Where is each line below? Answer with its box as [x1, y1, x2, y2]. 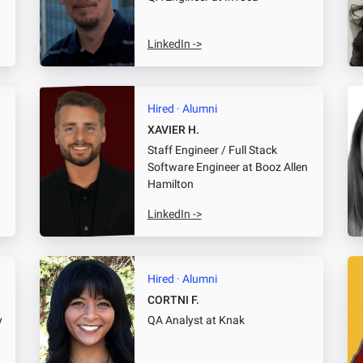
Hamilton [147, 177, 194, 191]
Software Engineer [147, 160, 240, 174]
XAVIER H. [147, 122, 199, 137]
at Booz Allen [239, 160, 308, 174]
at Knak [203, 314, 245, 328]
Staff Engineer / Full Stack [147, 143, 277, 157]
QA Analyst [147, 314, 203, 328]
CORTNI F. [147, 293, 199, 308]
